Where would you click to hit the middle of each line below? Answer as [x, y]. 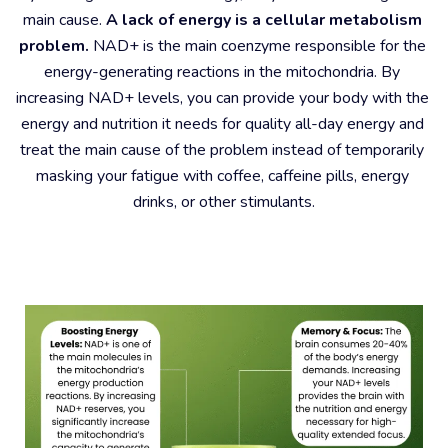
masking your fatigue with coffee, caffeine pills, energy [222, 176]
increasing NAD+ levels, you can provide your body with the [222, 98]
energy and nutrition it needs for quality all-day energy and [222, 124]
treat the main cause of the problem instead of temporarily [222, 150]
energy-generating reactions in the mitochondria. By [222, 72]
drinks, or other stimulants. [224, 202]
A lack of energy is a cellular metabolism [263, 20]
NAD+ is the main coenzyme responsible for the [257, 46]
